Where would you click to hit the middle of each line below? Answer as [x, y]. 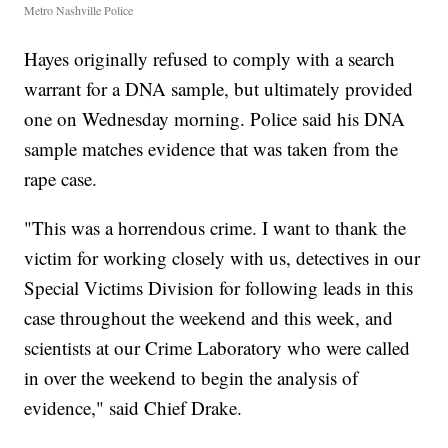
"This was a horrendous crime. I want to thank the [215, 228]
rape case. [61, 179]
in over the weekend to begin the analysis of [191, 378]
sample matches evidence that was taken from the [211, 149]
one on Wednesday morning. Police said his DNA [215, 119]
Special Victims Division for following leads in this [219, 288]
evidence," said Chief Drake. [133, 408]
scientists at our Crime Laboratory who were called [217, 348]
